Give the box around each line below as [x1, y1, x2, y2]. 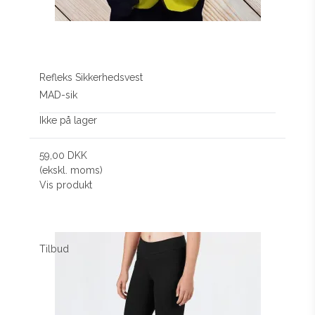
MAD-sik [39, 89, 78, 101]
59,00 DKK [39, 149, 88, 161]
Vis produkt [39, 179, 93, 191]
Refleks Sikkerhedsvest [39, 72, 143, 83]
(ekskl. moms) [39, 164, 103, 176]
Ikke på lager [39, 114, 98, 126]
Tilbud [39, 243, 70, 255]
